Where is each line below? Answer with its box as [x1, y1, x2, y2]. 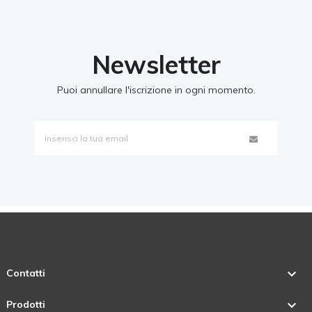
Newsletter [91, 48, 221, 80]
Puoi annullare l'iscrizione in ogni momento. [56, 83, 256, 96]
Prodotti [6, 297, 45, 311]
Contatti [6, 267, 45, 280]
